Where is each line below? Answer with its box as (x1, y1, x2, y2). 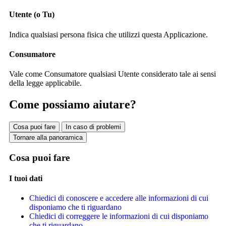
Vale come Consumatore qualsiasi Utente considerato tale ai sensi (9, 70, 216, 79)
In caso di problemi (66, 123, 121, 131)
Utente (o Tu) (9, 10, 54, 19)
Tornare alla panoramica (13, 134, 83, 142)
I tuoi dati (9, 174, 42, 183)
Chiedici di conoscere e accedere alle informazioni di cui (29, 194, 208, 203)
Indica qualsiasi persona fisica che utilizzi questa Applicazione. (9, 30, 208, 39)
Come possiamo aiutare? (9, 98, 136, 111)
